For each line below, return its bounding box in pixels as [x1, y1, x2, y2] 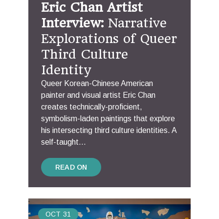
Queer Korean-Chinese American [41, 79, 153, 88]
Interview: [41, 15, 104, 30]
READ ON [55, 163, 88, 171]
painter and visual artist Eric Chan [41, 90, 155, 99]
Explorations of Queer [41, 31, 177, 46]
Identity [41, 62, 91, 77]
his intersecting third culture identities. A [41, 126, 176, 134]
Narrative [104, 15, 167, 30]
